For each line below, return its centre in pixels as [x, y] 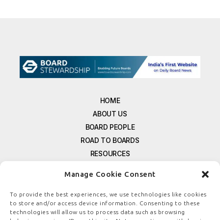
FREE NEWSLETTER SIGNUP [110, 180]
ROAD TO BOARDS [110, 140]
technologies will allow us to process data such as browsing [97, 212]
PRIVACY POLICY [110, 207]
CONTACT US [110, 193]
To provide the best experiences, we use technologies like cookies [108, 194]
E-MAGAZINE [110, 167]
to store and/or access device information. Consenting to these [105, 203]
